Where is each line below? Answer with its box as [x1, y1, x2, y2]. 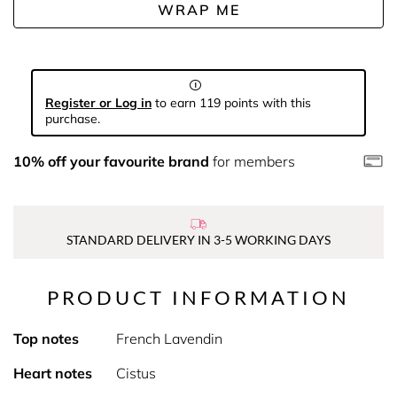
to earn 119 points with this [152, 95, 311, 111]
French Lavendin [115, 330, 222, 347]
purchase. [45, 111, 100, 127]
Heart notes [13, 364, 92, 382]
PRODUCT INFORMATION [47, 285, 350, 309]
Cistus [115, 364, 156, 382]
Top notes [13, 330, 79, 347]
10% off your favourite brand [13, 152, 209, 170]
